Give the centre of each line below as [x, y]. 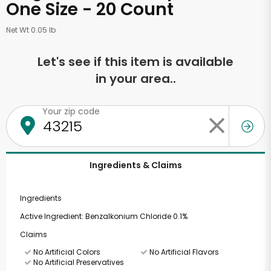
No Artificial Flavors [183, 252]
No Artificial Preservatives [78, 262]
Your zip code [71, 111]
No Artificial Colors [66, 252]
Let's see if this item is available [135, 62]
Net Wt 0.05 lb [31, 30]
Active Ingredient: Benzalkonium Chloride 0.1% [103, 216]
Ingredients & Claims [135, 165]
